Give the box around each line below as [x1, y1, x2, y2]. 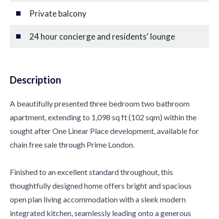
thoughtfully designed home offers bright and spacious [10, 181, 192, 190]
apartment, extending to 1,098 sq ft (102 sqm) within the [10, 112, 197, 122]
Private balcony [29, 8, 87, 19]
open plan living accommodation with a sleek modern [10, 195, 186, 204]
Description [10, 74, 61, 86]
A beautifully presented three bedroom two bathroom [10, 99, 190, 108]
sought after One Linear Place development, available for [10, 126, 199, 135]
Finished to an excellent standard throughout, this [10, 167, 173, 176]
